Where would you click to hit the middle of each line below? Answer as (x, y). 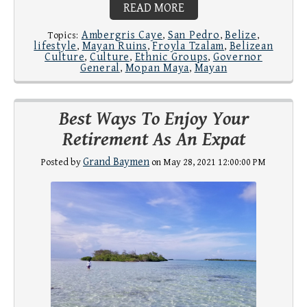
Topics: (64, 36)
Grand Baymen (116, 162)
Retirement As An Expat (153, 140)
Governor (237, 58)
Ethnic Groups (171, 58)
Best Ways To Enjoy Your (153, 120)
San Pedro (194, 36)
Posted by (62, 163)
